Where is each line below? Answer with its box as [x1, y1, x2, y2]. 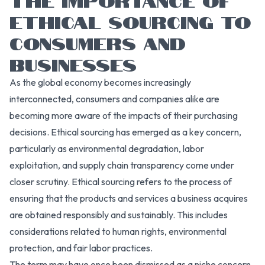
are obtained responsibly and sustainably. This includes [9, 208, 228, 221]
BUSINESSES [9, 52, 137, 74]
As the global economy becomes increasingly [9, 76, 191, 88]
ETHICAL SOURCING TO [9, 9, 251, 31]
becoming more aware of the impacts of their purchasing [9, 109, 238, 121]
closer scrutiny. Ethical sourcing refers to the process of [9, 175, 232, 188]
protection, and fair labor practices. [9, 241, 153, 254]
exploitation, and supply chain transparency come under [9, 159, 234, 171]
